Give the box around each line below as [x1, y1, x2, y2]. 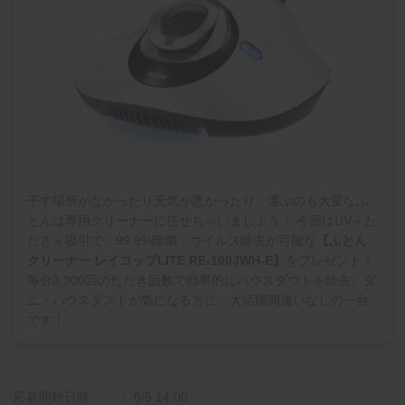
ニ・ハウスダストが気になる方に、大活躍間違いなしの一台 [27, 293, 369, 308]
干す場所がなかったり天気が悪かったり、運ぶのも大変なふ [27, 193, 369, 209]
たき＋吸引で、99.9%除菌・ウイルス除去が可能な [27, 233, 316, 249]
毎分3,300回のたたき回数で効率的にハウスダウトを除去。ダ [27, 273, 376, 288]
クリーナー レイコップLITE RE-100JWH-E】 [27, 253, 286, 268]
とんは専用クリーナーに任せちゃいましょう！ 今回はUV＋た [27, 213, 377, 229]
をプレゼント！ [286, 253, 374, 268]
